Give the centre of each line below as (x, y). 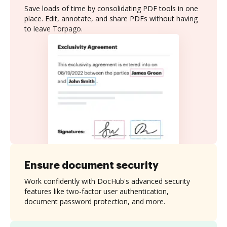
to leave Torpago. (53, 29)
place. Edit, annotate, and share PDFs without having (111, 18)
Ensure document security (91, 165)
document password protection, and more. (95, 201)
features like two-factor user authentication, (97, 191)
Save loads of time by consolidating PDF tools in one (111, 8)
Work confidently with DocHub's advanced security (107, 181)
